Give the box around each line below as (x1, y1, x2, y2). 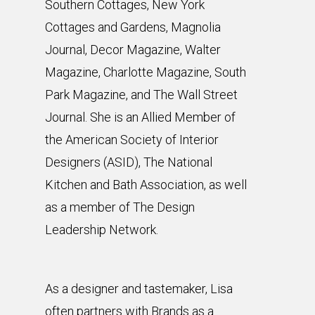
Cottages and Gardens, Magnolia (45, 20, 221, 35)
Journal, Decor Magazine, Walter (45, 42, 221, 58)
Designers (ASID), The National (45, 155, 212, 170)
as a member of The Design (45, 200, 195, 215)
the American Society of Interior (45, 132, 219, 148)
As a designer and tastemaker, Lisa (45, 281, 233, 297)
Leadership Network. (45, 222, 158, 238)
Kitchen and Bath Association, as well (45, 177, 247, 193)
